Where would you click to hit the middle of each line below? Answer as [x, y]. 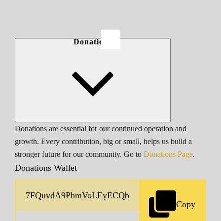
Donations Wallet [46, 168]
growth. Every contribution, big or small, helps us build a [103, 142]
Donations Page [168, 155]
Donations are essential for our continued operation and [101, 129]
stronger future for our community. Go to [79, 155]
